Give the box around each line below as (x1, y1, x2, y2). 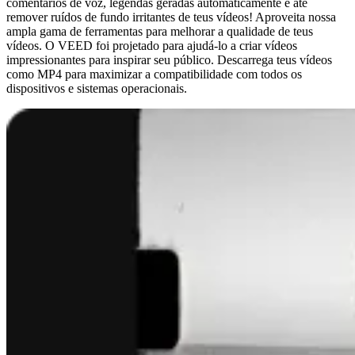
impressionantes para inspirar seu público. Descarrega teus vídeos (6, 52, 332, 67)
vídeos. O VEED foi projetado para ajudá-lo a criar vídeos (6, 38, 297, 52)
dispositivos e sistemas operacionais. (6, 81, 187, 95)
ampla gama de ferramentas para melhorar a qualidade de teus (6, 24, 313, 38)
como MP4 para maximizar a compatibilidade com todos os (6, 67, 302, 81)
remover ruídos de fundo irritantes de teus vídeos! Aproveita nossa (6, 10, 336, 24)
